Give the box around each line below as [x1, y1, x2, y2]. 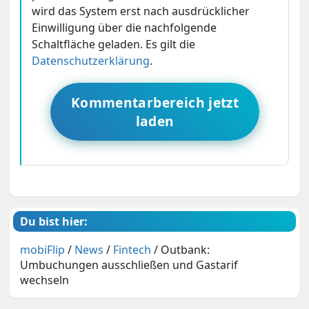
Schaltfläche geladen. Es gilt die [32, 36, 196, 52]
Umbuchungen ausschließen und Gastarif [20, 257, 239, 272]
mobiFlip [20, 241, 66, 257]
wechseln [20, 272, 70, 288]
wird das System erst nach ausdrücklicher [32, 3, 250, 19]
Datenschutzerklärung [32, 52, 150, 68]
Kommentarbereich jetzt [70, 92, 239, 112]
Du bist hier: [20, 213, 88, 229]
